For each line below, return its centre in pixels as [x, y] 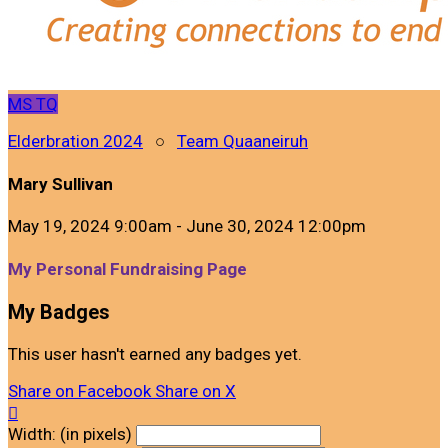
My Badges [59, 313]
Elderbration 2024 [75, 141]
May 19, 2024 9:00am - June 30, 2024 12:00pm [187, 226]
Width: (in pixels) [70, 434]
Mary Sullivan [60, 183]
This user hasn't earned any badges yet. [155, 354]
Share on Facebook [79, 391]
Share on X [195, 391]
